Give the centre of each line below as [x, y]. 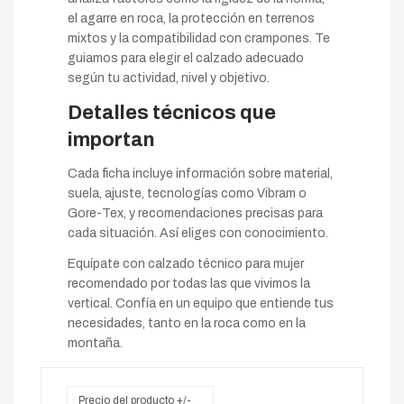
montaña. [95, 343]
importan [111, 140]
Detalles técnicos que [172, 113]
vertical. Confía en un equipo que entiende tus [201, 303]
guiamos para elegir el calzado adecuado [186, 58]
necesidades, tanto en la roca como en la [187, 323]
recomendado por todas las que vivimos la [189, 284]
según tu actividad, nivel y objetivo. [169, 78]
